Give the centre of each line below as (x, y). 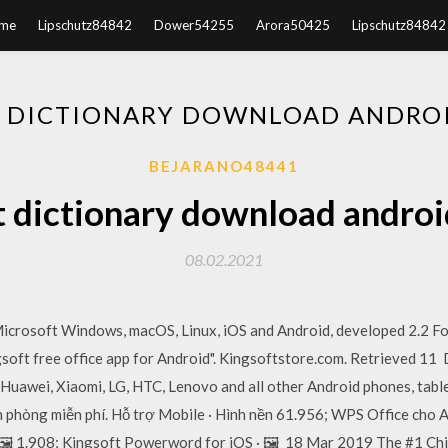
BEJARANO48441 (224, 166)
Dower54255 (193, 25)
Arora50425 (292, 25)
